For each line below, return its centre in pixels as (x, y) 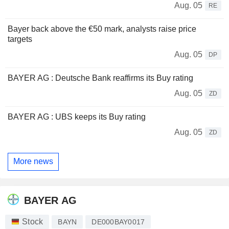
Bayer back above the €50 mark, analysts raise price (102, 29)
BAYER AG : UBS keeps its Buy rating (77, 117)
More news (33, 162)
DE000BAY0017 (118, 222)
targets (20, 39)
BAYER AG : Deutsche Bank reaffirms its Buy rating (100, 78)
